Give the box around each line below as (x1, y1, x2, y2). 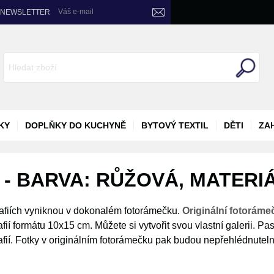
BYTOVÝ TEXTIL (141, 120, 209, 130)
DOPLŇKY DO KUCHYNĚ (25, 120, 126, 130)
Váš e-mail (58, 7, 94, 17)
